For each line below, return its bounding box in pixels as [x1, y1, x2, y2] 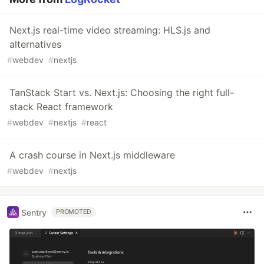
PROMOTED [56, 208, 92, 216]
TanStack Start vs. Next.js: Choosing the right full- [9, 87, 234, 99]
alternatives [9, 38, 61, 51]
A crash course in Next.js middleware [9, 149, 175, 161]
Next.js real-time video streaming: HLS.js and [9, 24, 210, 37]
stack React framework [9, 101, 113, 113]
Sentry [21, 207, 47, 217]
